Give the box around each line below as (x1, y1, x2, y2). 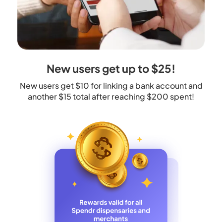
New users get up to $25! (47, 61, 175, 76)
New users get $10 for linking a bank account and (19, 80, 203, 91)
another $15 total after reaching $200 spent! (28, 91, 194, 102)
